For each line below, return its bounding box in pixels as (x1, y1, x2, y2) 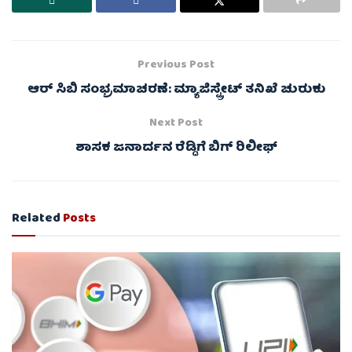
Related (12, 208, 60, 231)
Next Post (149, 114, 203, 134)
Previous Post (137, 56, 214, 75)
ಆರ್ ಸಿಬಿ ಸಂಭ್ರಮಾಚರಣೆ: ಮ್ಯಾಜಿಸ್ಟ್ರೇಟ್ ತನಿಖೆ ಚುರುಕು (27, 79, 325, 102)
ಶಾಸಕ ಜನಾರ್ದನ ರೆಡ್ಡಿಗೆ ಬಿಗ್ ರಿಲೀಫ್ (75, 137, 277, 160)
